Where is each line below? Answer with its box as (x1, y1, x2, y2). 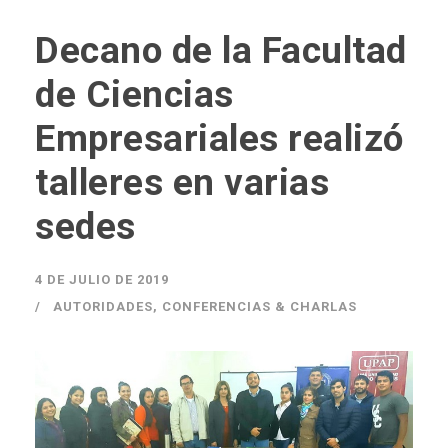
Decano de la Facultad (35, 29, 407, 72)
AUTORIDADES (53, 299, 153, 314)
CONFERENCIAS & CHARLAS (162, 299, 357, 314)
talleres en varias (35, 161, 329, 204)
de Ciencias (35, 73, 234, 116)
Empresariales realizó (35, 117, 404, 160)
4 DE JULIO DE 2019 (35, 272, 169, 287)
